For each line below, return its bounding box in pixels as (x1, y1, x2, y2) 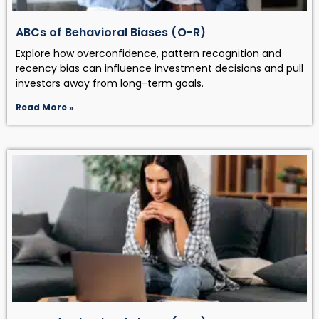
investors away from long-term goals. (16, 75, 204, 90)
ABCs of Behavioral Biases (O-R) (16, 23, 206, 41)
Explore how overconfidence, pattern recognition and (16, 46, 281, 61)
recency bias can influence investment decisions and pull (16, 61, 303, 75)
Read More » (16, 100, 74, 113)
